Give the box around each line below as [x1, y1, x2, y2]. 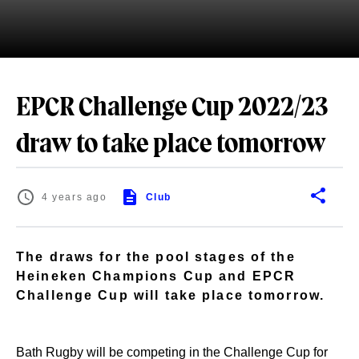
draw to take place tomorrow [16, 133, 326, 157]
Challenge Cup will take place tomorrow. [16, 288, 325, 302]
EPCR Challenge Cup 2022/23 [16, 96, 328, 120]
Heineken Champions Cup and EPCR [16, 268, 296, 283]
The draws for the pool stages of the [16, 249, 296, 264]
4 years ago [42, 192, 107, 203]
